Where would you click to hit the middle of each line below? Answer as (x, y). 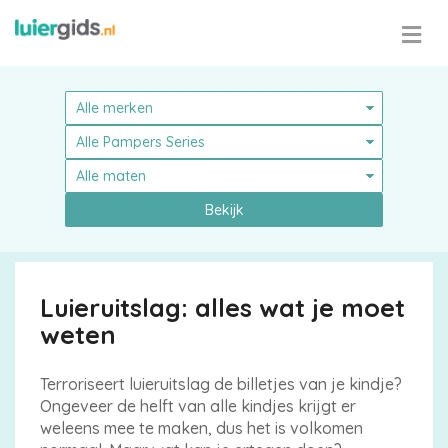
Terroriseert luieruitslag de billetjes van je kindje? (221, 384)
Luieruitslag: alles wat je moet (222, 307)
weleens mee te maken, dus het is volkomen (201, 428)
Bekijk (224, 210)
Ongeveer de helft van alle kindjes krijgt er (198, 406)
